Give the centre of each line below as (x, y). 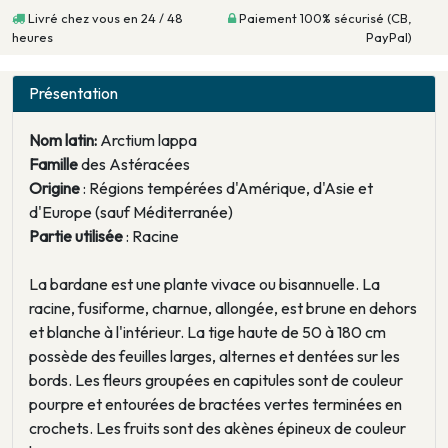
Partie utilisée (77, 236)
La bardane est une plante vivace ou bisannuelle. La (204, 284)
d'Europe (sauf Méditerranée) (131, 212)
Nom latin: (63, 140)
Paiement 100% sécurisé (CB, (324, 18)
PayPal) (389, 37)
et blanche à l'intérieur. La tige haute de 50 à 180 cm (207, 332)
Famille (55, 164)
